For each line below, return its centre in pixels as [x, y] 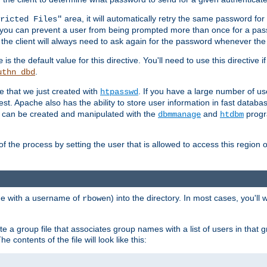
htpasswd [119, 91]
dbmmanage [179, 114]
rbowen [97, 199]
